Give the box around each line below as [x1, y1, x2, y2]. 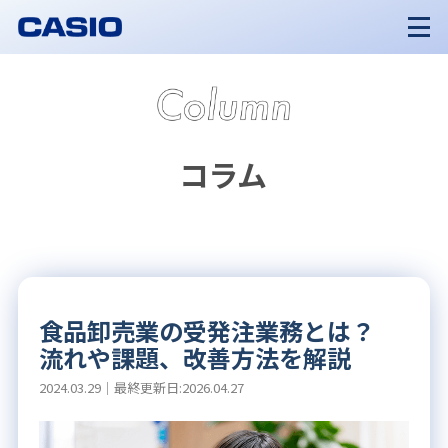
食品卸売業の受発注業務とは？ [38, 313, 375, 348]
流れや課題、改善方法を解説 [38, 340, 351, 375]
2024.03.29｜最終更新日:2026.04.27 [38, 378, 244, 397]
